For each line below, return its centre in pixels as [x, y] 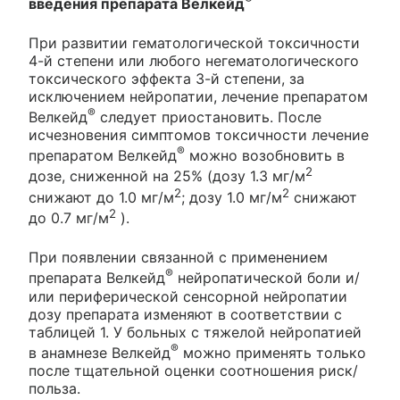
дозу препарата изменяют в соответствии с [185, 314]
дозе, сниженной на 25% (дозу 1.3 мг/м [167, 176]
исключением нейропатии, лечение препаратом [198, 96]
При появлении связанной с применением [178, 258]
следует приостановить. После [208, 117]
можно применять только [272, 352]
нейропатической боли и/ [267, 278]
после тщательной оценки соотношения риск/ [193, 370]
